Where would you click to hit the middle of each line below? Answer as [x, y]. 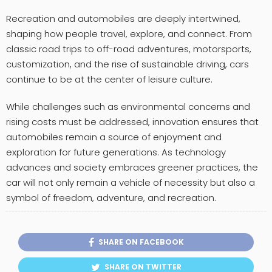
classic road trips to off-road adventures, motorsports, [129, 49]
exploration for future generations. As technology [116, 152]
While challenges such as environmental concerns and [128, 106]
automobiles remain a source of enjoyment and [114, 137]
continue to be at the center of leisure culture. [109, 79]
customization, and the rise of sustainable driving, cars [127, 64]
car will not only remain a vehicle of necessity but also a [131, 182]
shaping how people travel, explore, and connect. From [129, 33]
